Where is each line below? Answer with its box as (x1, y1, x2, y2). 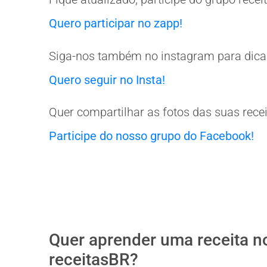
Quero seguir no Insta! (49, 72, 165, 87)
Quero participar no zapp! (49, 16, 182, 31)
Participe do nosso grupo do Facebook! (49, 128, 254, 143)
